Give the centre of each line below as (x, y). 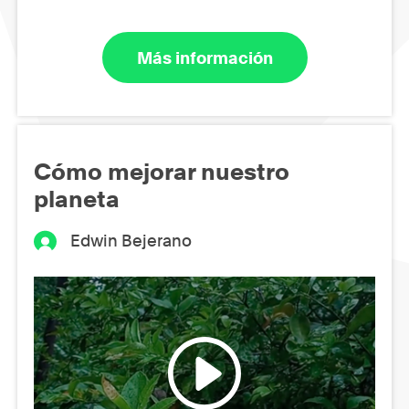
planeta (77, 199)
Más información (204, 58)
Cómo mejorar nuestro (162, 172)
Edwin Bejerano (131, 241)
